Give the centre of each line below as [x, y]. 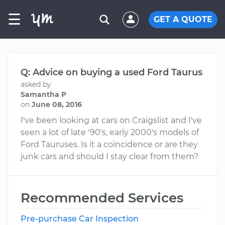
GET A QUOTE [183, 19]
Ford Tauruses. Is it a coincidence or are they [109, 144]
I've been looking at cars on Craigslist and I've [111, 120]
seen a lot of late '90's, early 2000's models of [110, 132]
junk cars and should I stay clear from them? [109, 156]
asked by [36, 84]
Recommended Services [102, 198]
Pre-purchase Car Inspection [80, 219]
